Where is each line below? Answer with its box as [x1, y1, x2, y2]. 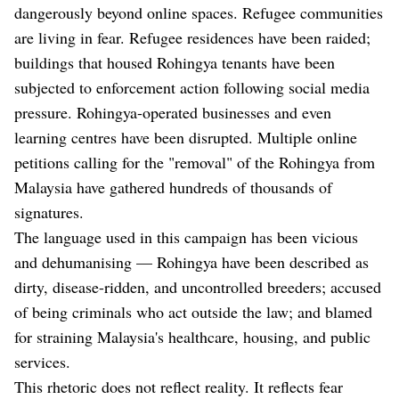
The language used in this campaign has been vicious [14, 226, 358, 248]
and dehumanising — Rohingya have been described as [14, 251, 369, 273]
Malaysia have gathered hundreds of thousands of [14, 176, 332, 199]
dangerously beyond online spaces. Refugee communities [14, 2, 383, 24]
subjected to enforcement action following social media [14, 77, 370, 99]
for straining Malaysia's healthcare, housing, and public [14, 326, 370, 348]
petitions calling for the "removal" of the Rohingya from [14, 151, 375, 174]
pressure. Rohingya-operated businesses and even [14, 102, 331, 124]
